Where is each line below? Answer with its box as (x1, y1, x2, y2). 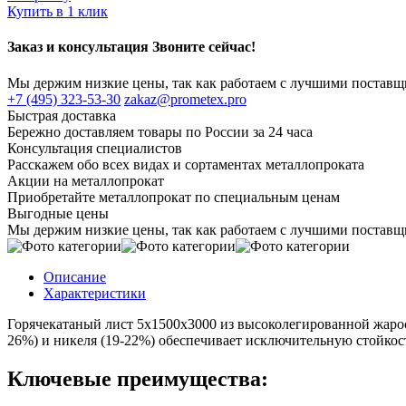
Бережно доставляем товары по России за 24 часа (7, 123, 313, 140)
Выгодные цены (7, 205, 109, 221)
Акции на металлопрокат (7, 172, 164, 188)
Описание (43, 268, 106, 285)
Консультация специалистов (7, 140, 182, 156)
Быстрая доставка (7, 107, 116, 123)
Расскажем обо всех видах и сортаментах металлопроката (7, 156, 364, 172)
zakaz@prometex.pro (124, 91, 246, 107)
